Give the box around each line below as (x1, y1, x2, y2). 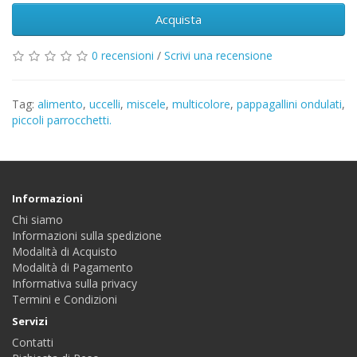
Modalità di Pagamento (12, 260, 133, 275)
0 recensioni (92, 48, 154, 63)
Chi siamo (12, 212, 63, 227)
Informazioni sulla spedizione (12, 228, 162, 243)
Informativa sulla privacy (12, 276, 137, 291)
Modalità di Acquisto (12, 244, 117, 259)
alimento (37, 96, 83, 112)
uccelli (89, 96, 120, 112)
